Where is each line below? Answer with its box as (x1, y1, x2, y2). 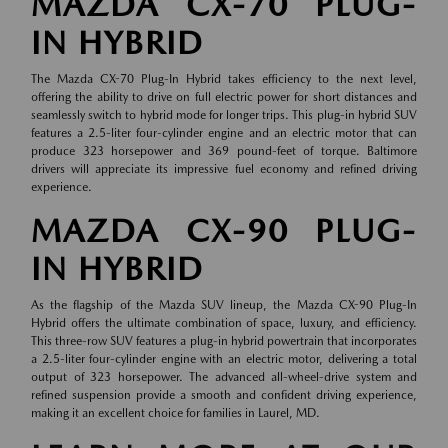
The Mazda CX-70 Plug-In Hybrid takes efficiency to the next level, (31, 72, 417, 87)
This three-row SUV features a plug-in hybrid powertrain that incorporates (31, 334, 417, 349)
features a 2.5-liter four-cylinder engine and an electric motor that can (31, 126, 417, 141)
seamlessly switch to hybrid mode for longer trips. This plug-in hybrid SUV (31, 108, 417, 123)
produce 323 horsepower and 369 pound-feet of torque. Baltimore (31, 144, 417, 159)
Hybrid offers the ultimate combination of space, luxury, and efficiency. (31, 316, 417, 331)
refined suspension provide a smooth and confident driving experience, (31, 388, 417, 403)
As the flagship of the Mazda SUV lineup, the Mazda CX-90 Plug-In (31, 298, 417, 313)
